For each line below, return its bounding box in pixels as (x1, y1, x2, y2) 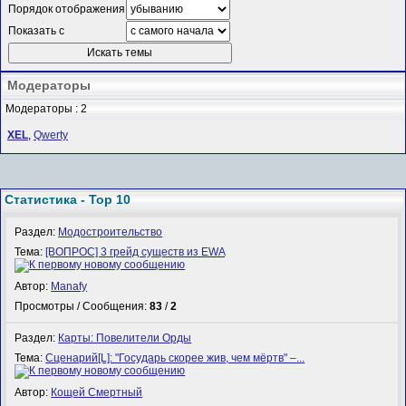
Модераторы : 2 (5, 101, 88, 115)
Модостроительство (58, 225, 163, 238)
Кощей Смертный (51, 386, 143, 400)
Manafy (51, 280, 88, 294)
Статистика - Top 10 (5, 192, 130, 207)
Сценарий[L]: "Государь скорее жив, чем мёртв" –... (45, 351, 305, 364)
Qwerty (34, 129, 68, 142)
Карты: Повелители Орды (58, 331, 192, 344)
